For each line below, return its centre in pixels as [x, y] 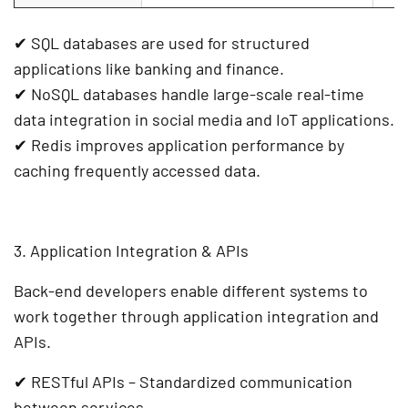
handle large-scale [227, 94]
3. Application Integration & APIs [131, 251]
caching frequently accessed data [135, 171]
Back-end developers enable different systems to [191, 291]
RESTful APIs [78, 382]
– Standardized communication [239, 382]
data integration [72, 120]
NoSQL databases [94, 94]
